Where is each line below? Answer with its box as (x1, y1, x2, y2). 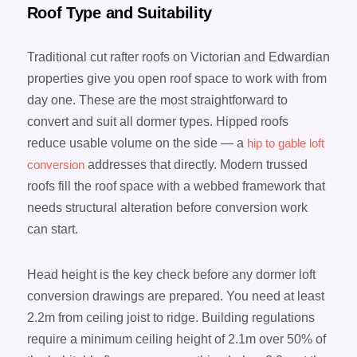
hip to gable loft (246, 136, 324, 151)
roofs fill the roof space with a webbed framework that (26, 179, 325, 194)
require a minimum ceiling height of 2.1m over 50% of (26, 332, 326, 347)
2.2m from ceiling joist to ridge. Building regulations (26, 311, 315, 325)
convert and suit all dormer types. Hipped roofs (26, 115, 288, 129)
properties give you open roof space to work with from (26, 72, 327, 86)
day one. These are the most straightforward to (26, 93, 288, 108)
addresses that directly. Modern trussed (84, 158, 308, 172)
